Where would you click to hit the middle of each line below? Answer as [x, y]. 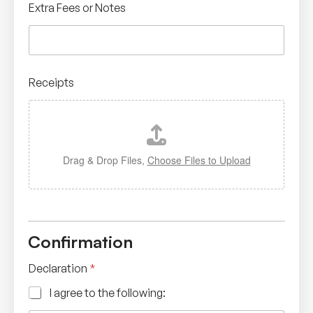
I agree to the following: [108, 292]
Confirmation [80, 241]
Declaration [59, 268]
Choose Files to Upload [199, 160]
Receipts [51, 82]
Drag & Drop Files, [105, 160]
